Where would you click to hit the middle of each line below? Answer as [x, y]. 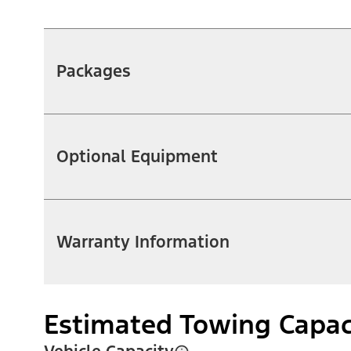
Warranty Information [143, 241]
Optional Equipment [137, 156]
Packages [94, 71]
